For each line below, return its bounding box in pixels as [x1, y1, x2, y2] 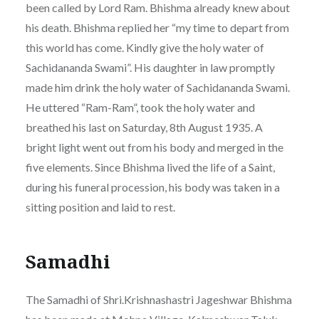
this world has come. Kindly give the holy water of [25, 40, 264, 54]
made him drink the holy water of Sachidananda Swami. [25, 80, 290, 94]
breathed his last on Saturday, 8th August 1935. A [25, 120, 263, 134]
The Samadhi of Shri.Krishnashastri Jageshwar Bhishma [25, 292, 292, 306]
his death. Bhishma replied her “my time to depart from [25, 20, 289, 34]
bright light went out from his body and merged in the [25, 140, 283, 154]
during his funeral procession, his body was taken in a [25, 179, 280, 194]
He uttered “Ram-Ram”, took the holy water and [25, 100, 255, 114]
